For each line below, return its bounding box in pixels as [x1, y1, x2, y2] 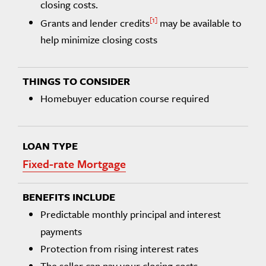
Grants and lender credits [40, 15, 150, 30]
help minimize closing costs [40, 32, 157, 47]
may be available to [157, 15, 242, 30]
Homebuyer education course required [40, 91, 209, 106]
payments [40, 224, 82, 239]
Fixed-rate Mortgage [23, 156, 126, 172]
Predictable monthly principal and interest [40, 207, 221, 221]
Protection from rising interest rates [40, 241, 198, 256]
